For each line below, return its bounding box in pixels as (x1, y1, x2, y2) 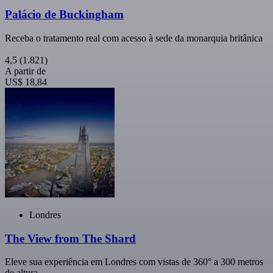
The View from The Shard (5, 232, 136, 245)
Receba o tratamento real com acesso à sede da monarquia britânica (5, 32, 263, 43)
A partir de (5, 65, 46, 76)
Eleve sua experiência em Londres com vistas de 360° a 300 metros (5, 257, 263, 268)
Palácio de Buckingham (5, 8, 124, 21)
